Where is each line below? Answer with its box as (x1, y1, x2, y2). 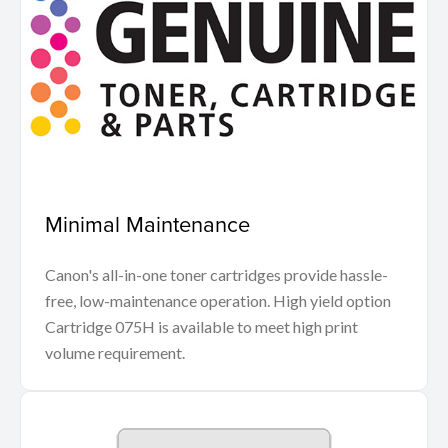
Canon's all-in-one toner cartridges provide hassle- (45, 265, 388, 285)
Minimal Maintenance (45, 208, 250, 240)
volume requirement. (45, 343, 185, 363)
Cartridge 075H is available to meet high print (45, 317, 358, 337)
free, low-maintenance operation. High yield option (45, 291, 391, 311)
